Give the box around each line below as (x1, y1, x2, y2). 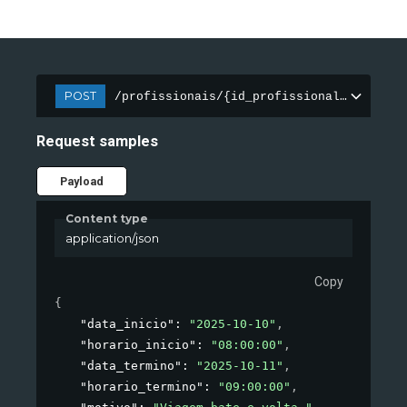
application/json (65, 230, 159, 245)
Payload (60, 174, 104, 188)
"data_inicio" (80, 317, 174, 332)
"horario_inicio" (80, 338, 196, 352)
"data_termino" (80, 359, 182, 373)
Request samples (36, 133, 158, 151)
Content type (65, 211, 148, 225)
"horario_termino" (80, 380, 203, 394)
